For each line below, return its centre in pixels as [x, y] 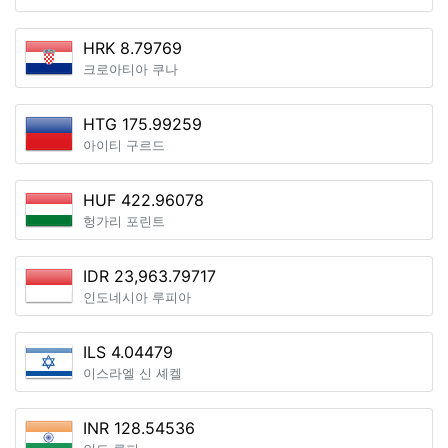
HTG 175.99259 [142, 124]
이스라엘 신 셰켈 [132, 373]
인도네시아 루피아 [137, 297]
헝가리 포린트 [124, 221]
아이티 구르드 [124, 145]
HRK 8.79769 [132, 48]
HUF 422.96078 [143, 200]
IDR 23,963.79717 [149, 276]
